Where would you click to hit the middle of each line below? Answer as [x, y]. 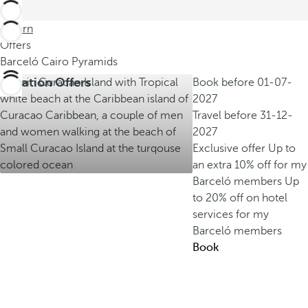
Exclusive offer [230, 148]
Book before [224, 82]
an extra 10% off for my [249, 165]
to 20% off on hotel [240, 198]
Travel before [226, 115]
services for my [230, 214]
